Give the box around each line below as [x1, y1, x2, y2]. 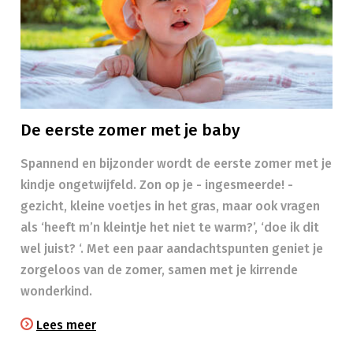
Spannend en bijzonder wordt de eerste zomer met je [20, 156, 332, 171]
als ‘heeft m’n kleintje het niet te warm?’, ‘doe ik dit [20, 220, 319, 235]
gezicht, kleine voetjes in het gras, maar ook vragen [20, 199, 320, 214]
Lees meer [36, 318, 96, 333]
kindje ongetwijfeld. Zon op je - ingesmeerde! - [20, 177, 293, 192]
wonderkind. [20, 284, 92, 299]
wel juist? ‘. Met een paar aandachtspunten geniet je [20, 241, 323, 256]
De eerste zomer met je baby [20, 121, 240, 140]
